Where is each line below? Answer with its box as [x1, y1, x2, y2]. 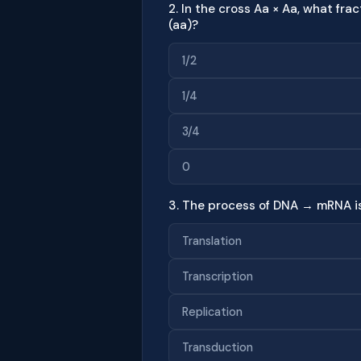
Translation [182, 233, 242, 248]
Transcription [182, 268, 253, 284]
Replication [182, 304, 243, 319]
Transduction [182, 339, 253, 355]
